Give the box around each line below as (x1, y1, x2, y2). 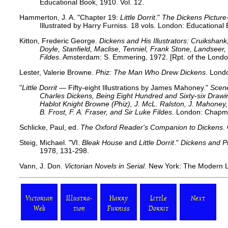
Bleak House (82, 138, 123, 147)
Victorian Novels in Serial (65, 161, 145, 170)
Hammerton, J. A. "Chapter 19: (19, 13, 120, 21)
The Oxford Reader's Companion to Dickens (80, 123, 223, 131)
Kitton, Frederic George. (19, 36, 99, 45)
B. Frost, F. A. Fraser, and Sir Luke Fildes (40, 107, 172, 116)
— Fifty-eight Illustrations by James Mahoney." (57, 83, 210, 92)
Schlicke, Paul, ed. (19, 123, 80, 131)
